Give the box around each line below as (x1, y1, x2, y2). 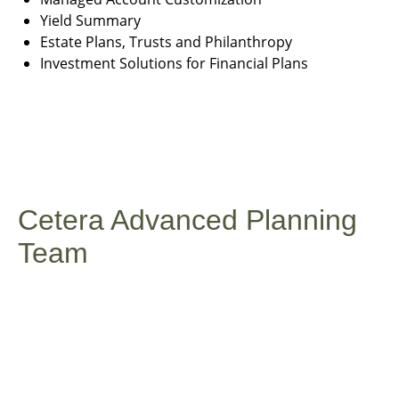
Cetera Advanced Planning (18, 204, 357, 236)
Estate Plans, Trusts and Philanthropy (40, 32, 292, 52)
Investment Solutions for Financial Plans (40, 53, 308, 73)
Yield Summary (40, 11, 141, 30)
